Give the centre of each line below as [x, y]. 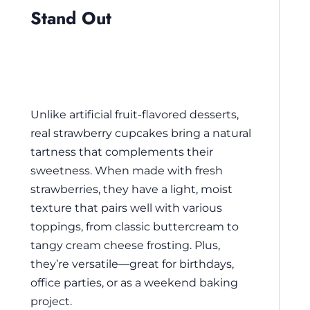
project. [51, 301]
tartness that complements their [122, 152]
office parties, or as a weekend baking [134, 283]
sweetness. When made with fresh [127, 171]
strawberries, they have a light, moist [131, 189]
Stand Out [71, 18]
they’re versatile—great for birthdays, [132, 264]
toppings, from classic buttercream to [135, 227]
